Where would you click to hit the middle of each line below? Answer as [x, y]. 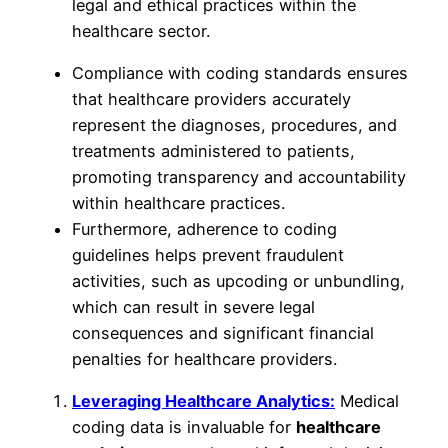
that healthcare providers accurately [211, 98]
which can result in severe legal [193, 306]
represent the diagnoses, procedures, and [234, 124]
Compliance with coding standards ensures [240, 72]
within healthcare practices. [178, 202]
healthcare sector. [141, 30]
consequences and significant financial [223, 332]
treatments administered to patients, [213, 150]
